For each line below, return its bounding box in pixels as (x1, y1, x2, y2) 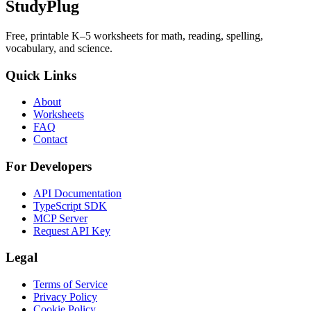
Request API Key (33, 224, 110, 237)
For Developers (6, 159, 92, 174)
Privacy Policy (33, 291, 97, 303)
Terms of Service (33, 278, 108, 291)
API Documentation (33, 187, 121, 199)
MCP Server (33, 212, 87, 224)
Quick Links (6, 67, 76, 83)
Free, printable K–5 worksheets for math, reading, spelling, (6, 29, 263, 42)
